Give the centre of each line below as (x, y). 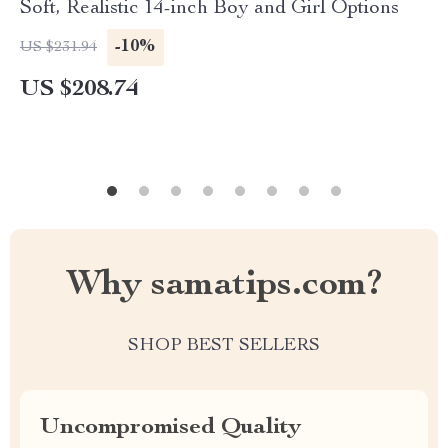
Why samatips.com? (224, 286)
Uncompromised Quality (170, 428)
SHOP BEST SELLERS (224, 346)
